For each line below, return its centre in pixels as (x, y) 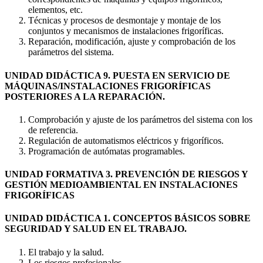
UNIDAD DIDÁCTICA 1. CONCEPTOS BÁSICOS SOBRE (128, 218)
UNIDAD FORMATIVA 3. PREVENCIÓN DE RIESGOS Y (126, 174)
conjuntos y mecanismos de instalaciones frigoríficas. (126, 31)
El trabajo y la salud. (66, 252)
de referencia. (53, 130)
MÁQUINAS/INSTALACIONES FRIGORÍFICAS (108, 86)
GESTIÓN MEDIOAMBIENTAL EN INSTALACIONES (121, 185)
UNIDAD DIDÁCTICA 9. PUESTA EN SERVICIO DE (117, 75)
